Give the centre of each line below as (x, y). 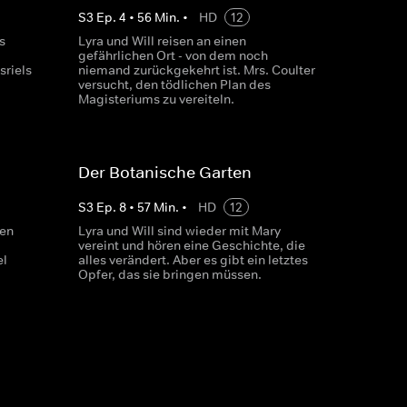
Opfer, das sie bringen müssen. (169, 274)
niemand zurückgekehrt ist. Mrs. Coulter (196, 70)
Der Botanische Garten (164, 173)
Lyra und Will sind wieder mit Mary (179, 231)
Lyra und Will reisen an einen (162, 41)
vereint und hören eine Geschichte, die (191, 245)
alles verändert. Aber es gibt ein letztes (193, 260)
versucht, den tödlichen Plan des (174, 84)
